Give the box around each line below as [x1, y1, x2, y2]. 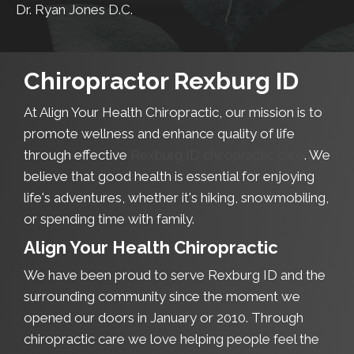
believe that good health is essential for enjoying [24, 168, 314, 185]
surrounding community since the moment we [24, 288, 300, 305]
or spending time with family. [24, 211, 194, 228]
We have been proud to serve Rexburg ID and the [24, 267, 326, 284]
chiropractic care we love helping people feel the [24, 331, 319, 348]
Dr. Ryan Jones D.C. [16, 2, 133, 18]
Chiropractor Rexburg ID [24, 67, 299, 96]
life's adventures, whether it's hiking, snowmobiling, [24, 190, 329, 206]
